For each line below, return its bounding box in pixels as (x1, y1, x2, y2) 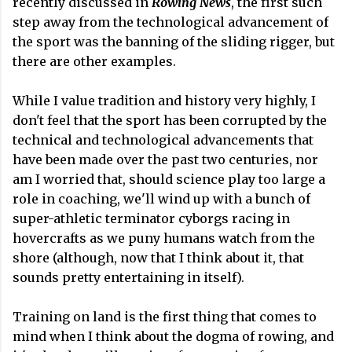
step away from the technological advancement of (13, 14, 328, 30)
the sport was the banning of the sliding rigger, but (13, 34, 335, 49)
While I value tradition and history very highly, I (13, 93, 316, 108)
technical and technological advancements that (13, 132, 313, 148)
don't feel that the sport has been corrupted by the (13, 112, 327, 128)
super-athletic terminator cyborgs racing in (13, 211, 290, 226)
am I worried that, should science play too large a (13, 171, 325, 187)
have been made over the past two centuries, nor (13, 152, 318, 167)
